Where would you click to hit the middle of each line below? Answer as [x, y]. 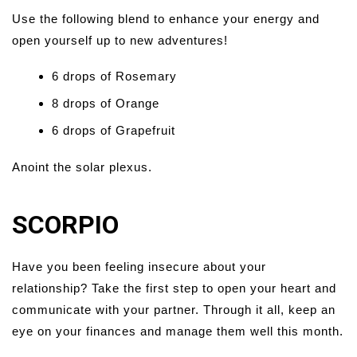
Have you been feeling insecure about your [139, 267]
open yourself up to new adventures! [120, 41]
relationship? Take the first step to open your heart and [174, 288]
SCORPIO [65, 225]
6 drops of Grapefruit [114, 131]
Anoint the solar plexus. [82, 167]
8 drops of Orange [106, 104]
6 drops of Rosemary [114, 76]
